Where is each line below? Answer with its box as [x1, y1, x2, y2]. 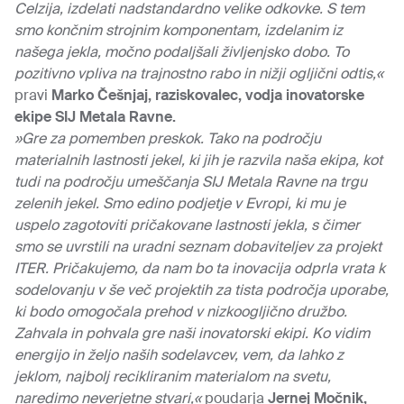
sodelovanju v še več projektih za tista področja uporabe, [14, 280, 389, 299]
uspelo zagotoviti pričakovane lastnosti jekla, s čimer [14, 216, 360, 234]
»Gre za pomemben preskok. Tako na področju [14, 129, 321, 148]
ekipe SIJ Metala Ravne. [14, 107, 176, 126]
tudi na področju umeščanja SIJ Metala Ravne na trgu [14, 172, 367, 191]
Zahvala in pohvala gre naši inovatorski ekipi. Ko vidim [14, 324, 370, 343]
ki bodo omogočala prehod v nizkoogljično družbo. [14, 302, 347, 321]
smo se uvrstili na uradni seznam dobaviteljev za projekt [14, 237, 381, 256]
